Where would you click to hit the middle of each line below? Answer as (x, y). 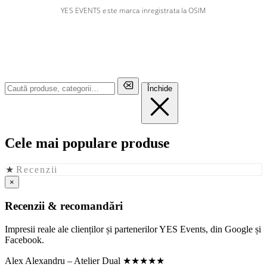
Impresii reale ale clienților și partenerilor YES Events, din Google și (133, 229)
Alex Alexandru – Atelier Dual (63, 260)
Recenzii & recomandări (64, 206)
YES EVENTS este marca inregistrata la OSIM (133, 10)
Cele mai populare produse (87, 143)
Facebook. (24, 240)
